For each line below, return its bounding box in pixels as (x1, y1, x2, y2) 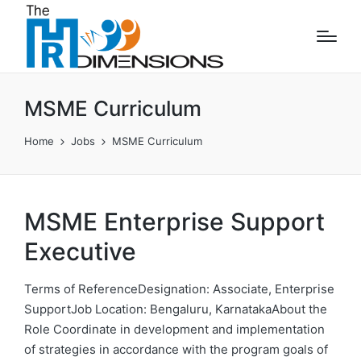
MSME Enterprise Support (24, 206, 325, 236)
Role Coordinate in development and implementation (24, 321, 325, 337)
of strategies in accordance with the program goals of (24, 341, 328, 357)
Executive (24, 236, 136, 266)
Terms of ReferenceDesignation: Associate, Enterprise (24, 280, 334, 297)
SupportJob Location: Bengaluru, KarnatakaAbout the (24, 301, 327, 317)
